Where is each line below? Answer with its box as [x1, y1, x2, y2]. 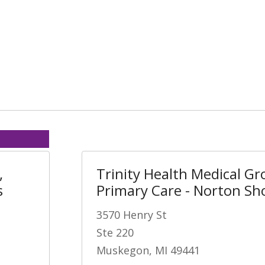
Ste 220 [96, 225, 134, 240]
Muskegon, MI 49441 [96, 243, 200, 257]
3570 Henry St [96, 207, 167, 222]
